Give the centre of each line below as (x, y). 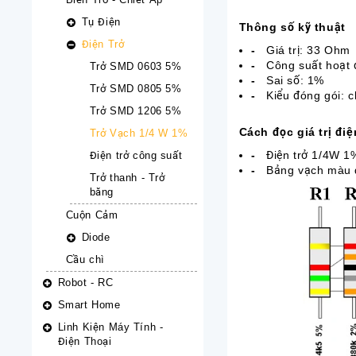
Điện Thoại (85, 341)
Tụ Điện (101, 22)
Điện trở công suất (136, 155)
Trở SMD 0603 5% (135, 66)
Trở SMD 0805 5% (135, 89)
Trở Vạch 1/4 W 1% (139, 133)
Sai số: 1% (295, 80)
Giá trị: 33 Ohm (308, 50)
